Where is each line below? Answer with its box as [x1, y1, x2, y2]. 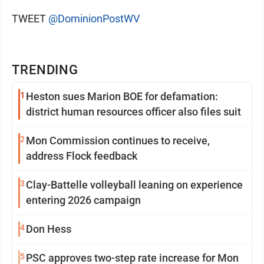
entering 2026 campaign [26, 194, 141, 206]
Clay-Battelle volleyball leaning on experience [26, 179, 243, 191]
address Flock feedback [26, 150, 137, 162]
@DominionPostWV [48, 12, 140, 25]
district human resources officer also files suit [26, 105, 241, 118]
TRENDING [12, 62, 79, 77]
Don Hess [26, 223, 71, 235]
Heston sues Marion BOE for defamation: [26, 90, 218, 103]
